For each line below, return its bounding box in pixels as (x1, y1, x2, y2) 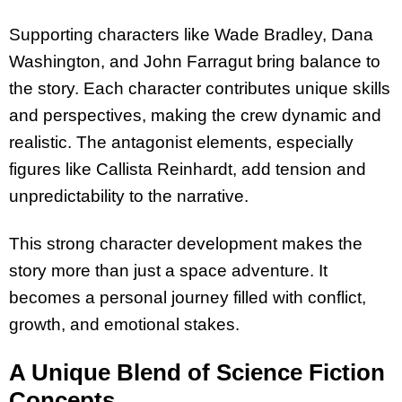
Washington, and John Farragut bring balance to (9, 52, 380, 72)
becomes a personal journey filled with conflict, (9, 288, 366, 308)
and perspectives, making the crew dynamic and (9, 106, 381, 126)
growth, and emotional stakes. (9, 315, 240, 335)
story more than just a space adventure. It (9, 261, 328, 281)
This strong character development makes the (9, 234, 363, 254)
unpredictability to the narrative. (9, 187, 249, 206)
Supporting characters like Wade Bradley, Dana (9, 25, 373, 45)
